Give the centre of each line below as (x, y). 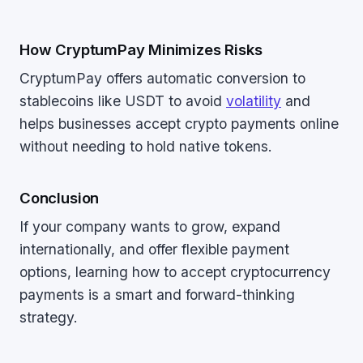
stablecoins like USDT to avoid (123, 101)
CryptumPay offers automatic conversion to (162, 78)
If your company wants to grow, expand (150, 226)
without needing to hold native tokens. (146, 146)
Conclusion (60, 198)
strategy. (49, 317)
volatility (254, 101)
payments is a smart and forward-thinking (157, 295)
